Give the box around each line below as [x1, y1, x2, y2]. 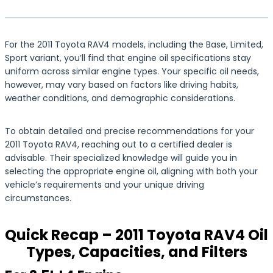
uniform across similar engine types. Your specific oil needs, [5, 65, 259, 77]
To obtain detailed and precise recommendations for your [5, 125, 254, 137]
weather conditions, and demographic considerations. [5, 92, 235, 104]
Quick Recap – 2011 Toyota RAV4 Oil [5, 225, 268, 245]
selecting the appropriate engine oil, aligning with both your [5, 165, 258, 177]
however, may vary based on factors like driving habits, [5, 79, 238, 91]
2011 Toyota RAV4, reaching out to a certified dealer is [5, 138, 232, 151]
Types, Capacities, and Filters [26, 242, 247, 262]
